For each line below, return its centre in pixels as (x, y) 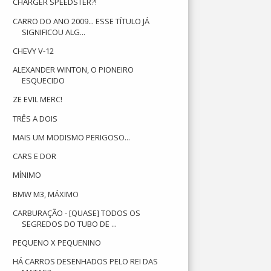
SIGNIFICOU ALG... (54, 32)
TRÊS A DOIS (35, 118)
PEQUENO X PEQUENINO (57, 243)
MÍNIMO (27, 175)
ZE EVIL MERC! (38, 100)
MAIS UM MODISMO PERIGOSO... (72, 137)
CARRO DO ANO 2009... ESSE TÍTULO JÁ (81, 21)
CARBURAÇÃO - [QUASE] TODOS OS (77, 213)
